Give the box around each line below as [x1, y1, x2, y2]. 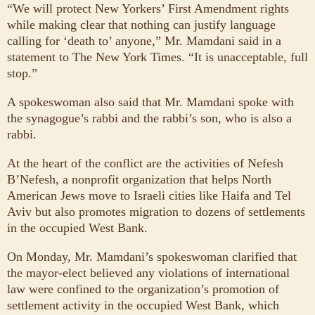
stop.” [7, 65, 37, 80]
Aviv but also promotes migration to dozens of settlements [7, 204, 305, 219]
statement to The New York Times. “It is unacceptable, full [7, 49, 308, 64]
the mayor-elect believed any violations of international [7, 265, 290, 280]
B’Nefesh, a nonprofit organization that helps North [7, 172, 271, 186]
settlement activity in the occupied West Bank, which [7, 297, 279, 312]
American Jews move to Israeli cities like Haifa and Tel [7, 188, 291, 202]
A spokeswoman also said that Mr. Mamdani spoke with [7, 94, 294, 109]
